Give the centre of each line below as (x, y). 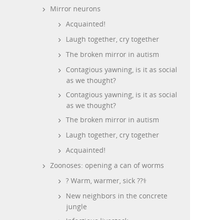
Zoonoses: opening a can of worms (107, 165)
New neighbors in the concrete (117, 196)
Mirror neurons (75, 9)
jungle (77, 206)
